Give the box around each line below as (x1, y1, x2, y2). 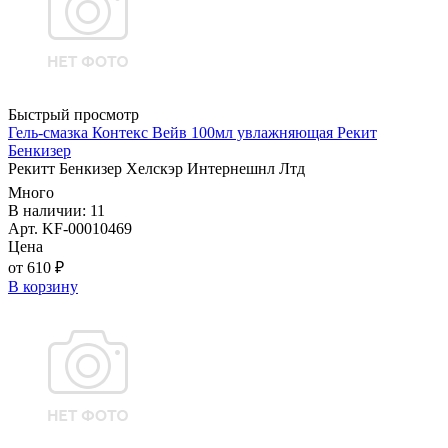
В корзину (8, 278, 78, 296)
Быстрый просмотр (8, 106, 139, 124)
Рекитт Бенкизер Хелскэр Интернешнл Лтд (8, 160, 305, 178)
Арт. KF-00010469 (8, 220, 132, 238)
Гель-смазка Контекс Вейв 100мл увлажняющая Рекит (8, 124, 377, 142)
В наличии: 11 (8, 202, 105, 220)
